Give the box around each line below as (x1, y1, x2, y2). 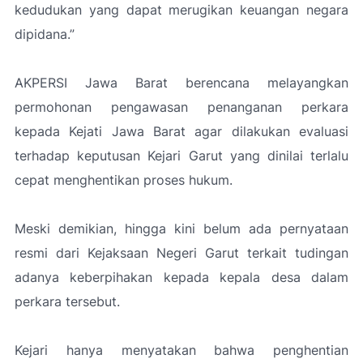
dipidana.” (15, 25, 75, 42)
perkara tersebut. (15, 293, 120, 310)
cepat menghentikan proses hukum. (15, 171, 233, 188)
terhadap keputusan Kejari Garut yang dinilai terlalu (15, 147, 348, 164)
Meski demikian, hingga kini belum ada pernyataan (15, 220, 348, 237)
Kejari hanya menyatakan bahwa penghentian (15, 341, 348, 358)
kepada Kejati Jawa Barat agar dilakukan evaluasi (15, 122, 348, 139)
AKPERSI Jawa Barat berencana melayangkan (15, 74, 348, 91)
